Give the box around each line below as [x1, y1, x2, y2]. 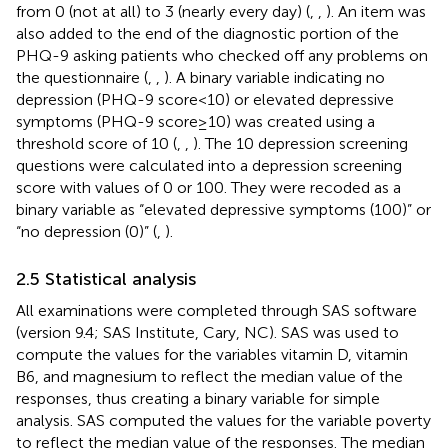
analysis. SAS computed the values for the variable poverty [16, 410, 431, 430]
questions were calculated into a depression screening [16, 155, 402, 175]
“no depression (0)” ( [16, 221, 157, 241]
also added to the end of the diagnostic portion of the [16, 23, 399, 43]
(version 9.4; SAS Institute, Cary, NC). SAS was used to [16, 322, 399, 342]
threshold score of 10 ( [16, 133, 177, 153]
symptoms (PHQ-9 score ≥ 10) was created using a [16, 111, 375, 131]
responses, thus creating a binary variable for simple [16, 388, 380, 408]
